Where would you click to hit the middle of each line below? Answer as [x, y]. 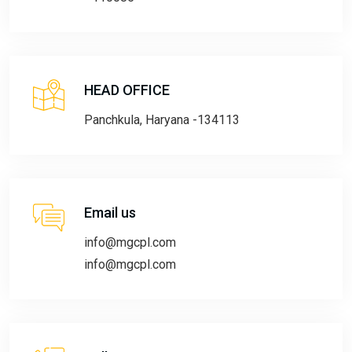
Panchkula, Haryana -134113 [162, 119]
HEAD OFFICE [127, 90]
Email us [110, 212]
